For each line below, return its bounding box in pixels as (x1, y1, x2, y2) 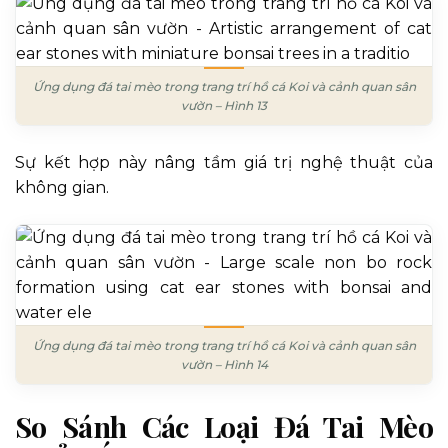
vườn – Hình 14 (180, 357, 268, 373)
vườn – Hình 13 (181, 98, 267, 114)
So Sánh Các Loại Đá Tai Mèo (15, 407, 433, 446)
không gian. (15, 178, 109, 198)
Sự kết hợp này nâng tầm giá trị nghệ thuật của (15, 153, 433, 173)
